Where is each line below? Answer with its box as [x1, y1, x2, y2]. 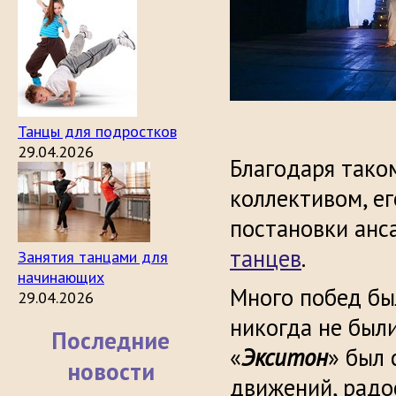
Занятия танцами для [18, 247, 168, 267]
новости [66, 356, 155, 386]
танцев [230, 243, 301, 273]
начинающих [18, 267, 104, 287]
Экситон [241, 342, 328, 372]
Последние [51, 325, 170, 355]
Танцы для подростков [18, 121, 177, 141]
